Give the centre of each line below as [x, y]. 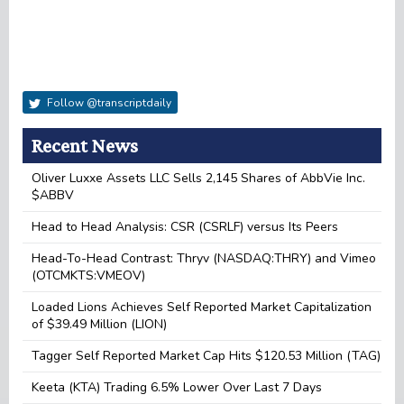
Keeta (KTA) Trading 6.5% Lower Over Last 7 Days [177, 387]
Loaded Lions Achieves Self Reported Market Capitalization [202, 307]
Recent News [84, 145]
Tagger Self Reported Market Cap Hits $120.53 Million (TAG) [206, 355]
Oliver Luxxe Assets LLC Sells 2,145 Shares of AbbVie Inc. [198, 178]
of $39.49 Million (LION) [99, 324]
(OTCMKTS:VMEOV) [88, 275]
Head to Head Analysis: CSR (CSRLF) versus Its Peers [185, 226]
